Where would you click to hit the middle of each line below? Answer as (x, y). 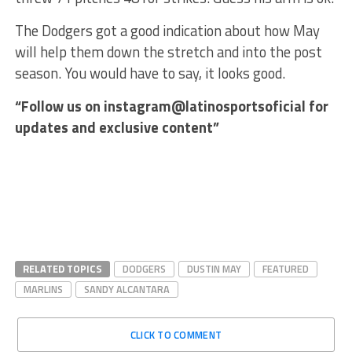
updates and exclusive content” (117, 127)
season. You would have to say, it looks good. (150, 73)
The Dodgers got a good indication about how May (167, 30)
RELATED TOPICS (62, 268)
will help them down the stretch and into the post (168, 51)
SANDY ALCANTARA (126, 289)
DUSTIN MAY (214, 268)
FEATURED (285, 268)
